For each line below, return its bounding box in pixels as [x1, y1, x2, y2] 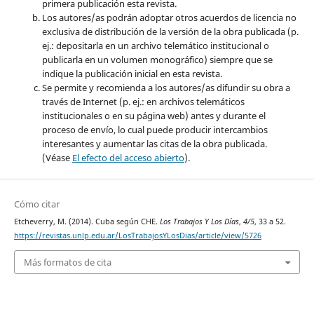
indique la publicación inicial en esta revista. [41, 67, 222, 81]
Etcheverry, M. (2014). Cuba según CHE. [13, 217, 160, 227]
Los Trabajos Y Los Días [159, 217, 239, 227]
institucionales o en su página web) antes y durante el [41, 109, 266, 123]
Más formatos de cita [23, 255, 111, 268]
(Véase [41, 151, 72, 165]
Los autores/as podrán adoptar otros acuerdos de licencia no [41, 11, 296, 25]
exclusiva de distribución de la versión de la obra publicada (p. [41, 25, 299, 39]
